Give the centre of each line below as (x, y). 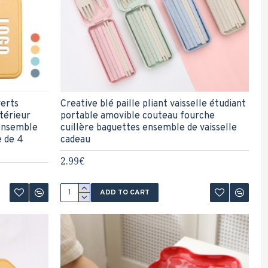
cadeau (75, 140)
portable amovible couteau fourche (137, 116)
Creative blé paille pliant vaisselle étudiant (153, 104)
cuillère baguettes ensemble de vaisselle (148, 128)
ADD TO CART (124, 193)
